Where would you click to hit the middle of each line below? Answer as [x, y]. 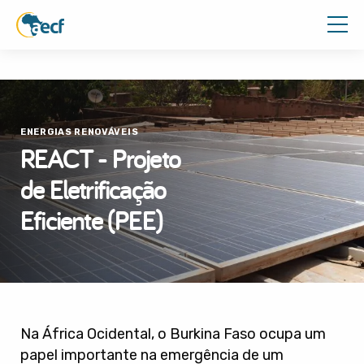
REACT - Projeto [100, 158]
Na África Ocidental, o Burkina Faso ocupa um [173, 334]
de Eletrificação [93, 189]
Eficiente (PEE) [91, 220]
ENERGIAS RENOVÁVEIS [80, 132]
